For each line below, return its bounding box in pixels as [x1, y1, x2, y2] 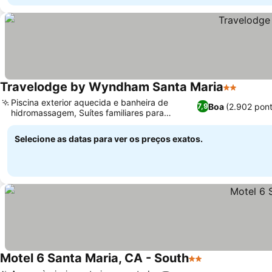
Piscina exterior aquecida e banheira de [11, 97, 168, 107]
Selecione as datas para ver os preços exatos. [15, 134, 203, 144]
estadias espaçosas [11, 118, 89, 128]
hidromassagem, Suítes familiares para [11, 107, 164, 118]
